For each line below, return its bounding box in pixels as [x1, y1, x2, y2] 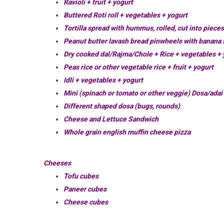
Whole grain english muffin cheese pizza [63, 127, 190, 136]
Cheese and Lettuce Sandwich [63, 114, 158, 123]
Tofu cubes [63, 171, 98, 180]
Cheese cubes [63, 197, 108, 206]
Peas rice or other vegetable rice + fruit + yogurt [63, 62, 213, 71]
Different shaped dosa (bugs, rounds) [63, 101, 180, 110]
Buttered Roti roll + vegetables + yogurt [63, 10, 187, 19]
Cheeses [43, 158, 71, 167]
